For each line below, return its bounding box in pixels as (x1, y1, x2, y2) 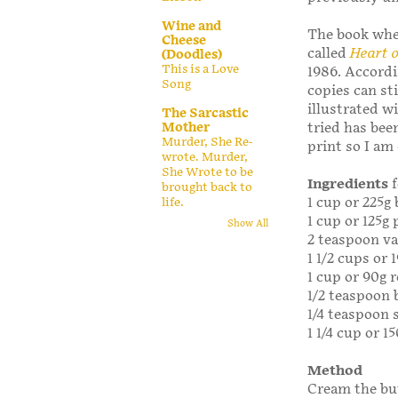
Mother (162, 119, 210, 135)
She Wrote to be (162, 164, 253, 179)
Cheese (162, 32, 206, 48)
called (307, 44, 350, 62)
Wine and (162, 18, 221, 34)
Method (307, 362, 362, 379)
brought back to (162, 179, 252, 195)
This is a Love (162, 61, 239, 76)
